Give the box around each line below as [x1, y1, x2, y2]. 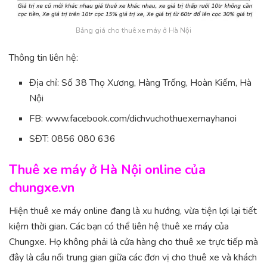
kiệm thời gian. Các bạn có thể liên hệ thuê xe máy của [9, 219, 229, 233]
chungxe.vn [9, 178, 74, 197]
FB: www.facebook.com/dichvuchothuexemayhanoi [29, 111, 237, 125]
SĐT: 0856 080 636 [29, 132, 116, 145]
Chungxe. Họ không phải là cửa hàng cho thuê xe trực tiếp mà [9, 235, 258, 249]
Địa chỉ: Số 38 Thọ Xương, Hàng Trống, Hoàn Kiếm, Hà [29, 76, 252, 89]
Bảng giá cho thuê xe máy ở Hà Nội [76, 25, 191, 35]
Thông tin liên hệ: [9, 51, 78, 64]
